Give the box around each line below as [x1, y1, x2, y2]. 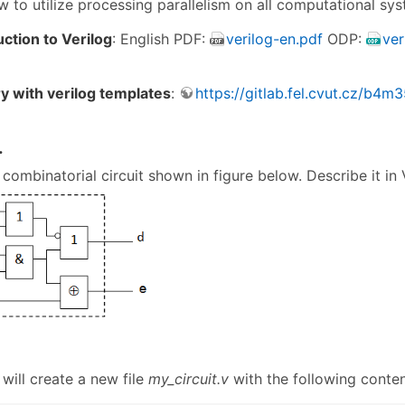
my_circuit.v [148, 370, 229, 389]
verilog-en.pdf [226, 29, 323, 48]
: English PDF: [112, 29, 210, 48]
